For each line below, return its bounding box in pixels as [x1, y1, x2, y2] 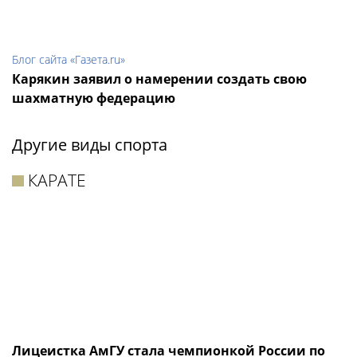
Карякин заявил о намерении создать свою [12, 70, 307, 88]
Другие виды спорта [12, 134, 167, 156]
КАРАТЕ [28, 169, 87, 192]
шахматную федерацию [12, 89, 175, 108]
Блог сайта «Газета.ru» [12, 52, 125, 68]
